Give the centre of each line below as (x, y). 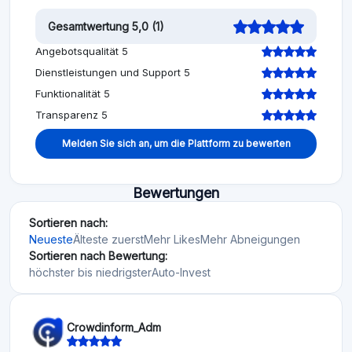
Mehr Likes (172, 240)
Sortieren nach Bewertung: (98, 256)
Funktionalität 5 (73, 94)
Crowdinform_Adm (114, 327)
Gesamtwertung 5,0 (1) (106, 27)
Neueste (51, 240)
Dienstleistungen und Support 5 (113, 73)
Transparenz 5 (71, 115)
